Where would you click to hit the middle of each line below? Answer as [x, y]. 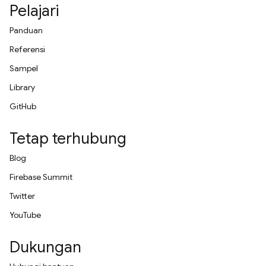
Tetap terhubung [68, 138]
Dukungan [45, 247]
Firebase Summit [41, 177]
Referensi [27, 49]
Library [22, 87]
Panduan [26, 30]
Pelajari [34, 11]
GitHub [23, 106]
